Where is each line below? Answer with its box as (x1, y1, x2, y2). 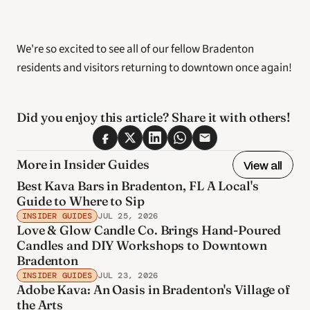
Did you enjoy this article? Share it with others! (17, 109, 293, 125)
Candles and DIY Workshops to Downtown (17, 237, 267, 253)
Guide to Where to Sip (17, 193, 145, 209)
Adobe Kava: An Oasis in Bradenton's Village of (17, 282, 291, 298)
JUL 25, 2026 (98, 210, 158, 221)
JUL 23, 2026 (98, 270, 158, 281)
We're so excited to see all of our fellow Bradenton (17, 41, 254, 57)
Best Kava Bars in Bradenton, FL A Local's (17, 178, 259, 194)
